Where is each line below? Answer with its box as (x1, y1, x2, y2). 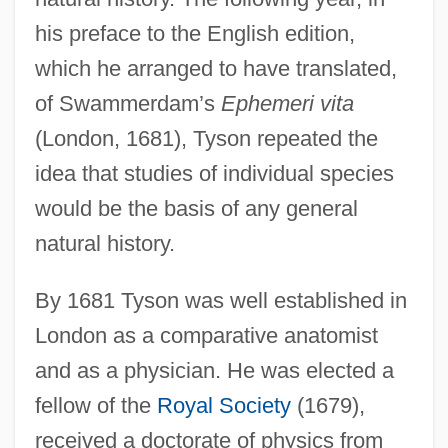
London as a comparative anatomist (34, 322, 378, 348)
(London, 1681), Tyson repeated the (34, 125, 378, 151)
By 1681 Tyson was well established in (34, 287, 407, 313)
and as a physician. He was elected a (34, 357, 394, 383)
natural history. (34, 230, 175, 256)
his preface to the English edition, (34, 20, 355, 46)
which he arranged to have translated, (34, 55, 397, 81)
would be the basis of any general (34, 195, 358, 221)
